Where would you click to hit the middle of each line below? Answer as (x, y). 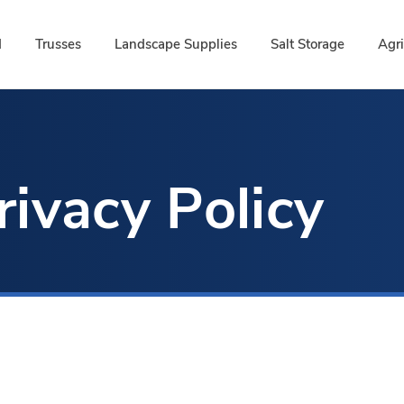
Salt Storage (308, 44)
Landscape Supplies (176, 44)
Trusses (59, 44)
